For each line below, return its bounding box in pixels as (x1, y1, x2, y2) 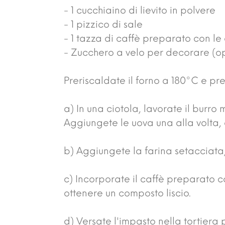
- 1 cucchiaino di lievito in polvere (64, 4, 215, 16)
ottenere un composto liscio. (64, 187, 191, 199)
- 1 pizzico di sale (64, 18, 143, 30)
